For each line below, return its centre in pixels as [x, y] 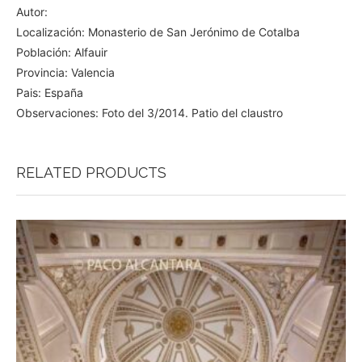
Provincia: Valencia [65, 72]
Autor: [32, 12]
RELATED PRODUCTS [91, 173]
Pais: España [50, 93]
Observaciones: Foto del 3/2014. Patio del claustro [149, 113]
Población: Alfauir [62, 52]
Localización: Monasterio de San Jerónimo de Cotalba [158, 32]
